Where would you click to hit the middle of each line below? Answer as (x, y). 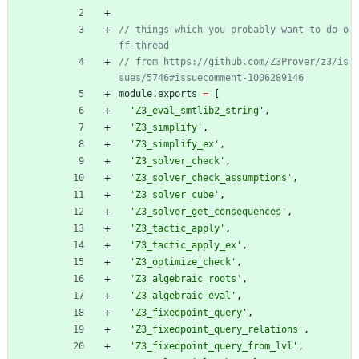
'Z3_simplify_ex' (175, 144)
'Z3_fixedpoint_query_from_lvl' (214, 346)
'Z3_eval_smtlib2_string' (197, 110)
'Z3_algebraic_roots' (186, 278)
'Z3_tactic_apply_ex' (186, 245)
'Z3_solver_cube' (175, 194)
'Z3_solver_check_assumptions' (211, 177)
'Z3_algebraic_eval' (183, 295)
